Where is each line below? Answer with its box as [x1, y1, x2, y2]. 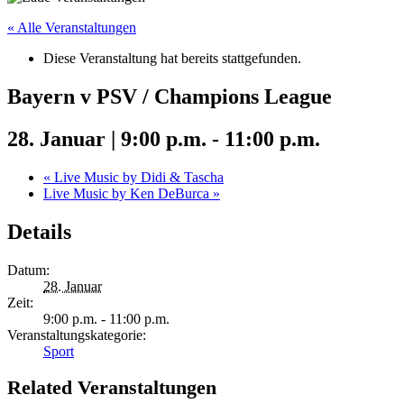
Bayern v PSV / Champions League [7, 84, 332, 108]
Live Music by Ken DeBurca [43, 185, 213, 201]
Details [7, 219, 71, 243]
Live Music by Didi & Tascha [50, 169, 224, 185]
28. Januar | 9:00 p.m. [7, 126, 207, 151]
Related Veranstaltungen [7, 376, 216, 399]
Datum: [7, 262, 50, 278]
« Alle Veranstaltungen [7, 20, 136, 35]
